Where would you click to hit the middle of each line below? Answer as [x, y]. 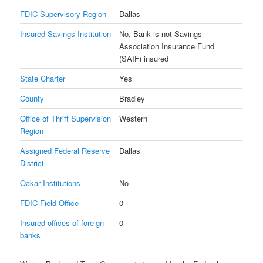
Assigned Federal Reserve [65, 150]
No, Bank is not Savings [161, 33]
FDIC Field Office [50, 203]
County [32, 98]
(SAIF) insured [144, 58]
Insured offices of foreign [62, 222]
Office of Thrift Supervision [66, 118]
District [32, 163]
